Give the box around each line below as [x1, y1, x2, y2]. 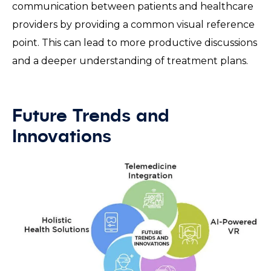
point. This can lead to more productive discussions [12, 37, 257, 49]
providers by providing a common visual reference [12, 19, 255, 31]
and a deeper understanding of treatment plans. [12, 55, 248, 67]
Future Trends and [12, 108, 169, 126]
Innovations [12, 128, 111, 147]
